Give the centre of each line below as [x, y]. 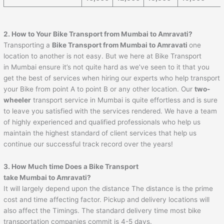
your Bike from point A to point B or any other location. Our [99, 89]
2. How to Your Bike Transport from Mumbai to [81, 34]
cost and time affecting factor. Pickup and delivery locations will [107, 200]
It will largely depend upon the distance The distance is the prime [108, 189]
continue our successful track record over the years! [88, 144]
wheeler [17, 100]
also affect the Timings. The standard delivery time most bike [102, 211]
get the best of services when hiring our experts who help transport [112, 78]
